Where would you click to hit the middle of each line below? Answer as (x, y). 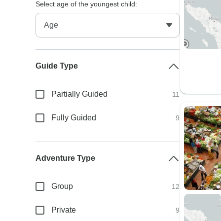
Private (64, 210)
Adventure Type (66, 158)
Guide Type (57, 66)
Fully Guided (74, 118)
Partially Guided (80, 94)
